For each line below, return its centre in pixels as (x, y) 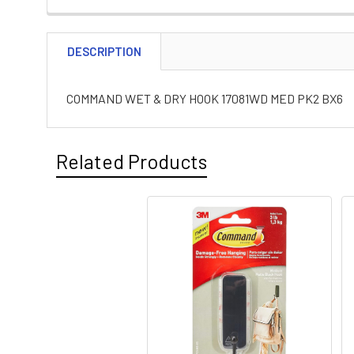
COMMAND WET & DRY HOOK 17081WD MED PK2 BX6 (205, 98)
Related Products (132, 161)
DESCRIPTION (104, 51)
